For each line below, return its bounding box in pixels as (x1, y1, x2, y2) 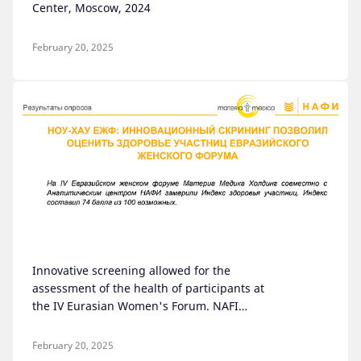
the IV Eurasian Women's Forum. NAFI (32, 298, 239, 313)
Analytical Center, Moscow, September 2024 (32, 316, 269, 331)
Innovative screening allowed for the (32, 263, 230, 278)
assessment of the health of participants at (32, 280, 264, 296)
